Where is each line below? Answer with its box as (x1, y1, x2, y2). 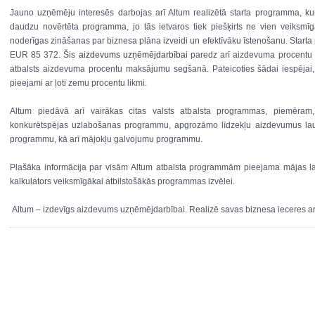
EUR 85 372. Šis (10, 50, 79, 60)
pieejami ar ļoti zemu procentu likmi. (10, 78, 147, 88)
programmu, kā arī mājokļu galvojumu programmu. (10, 134, 202, 144)
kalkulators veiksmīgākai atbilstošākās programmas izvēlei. (10, 176, 235, 186)
